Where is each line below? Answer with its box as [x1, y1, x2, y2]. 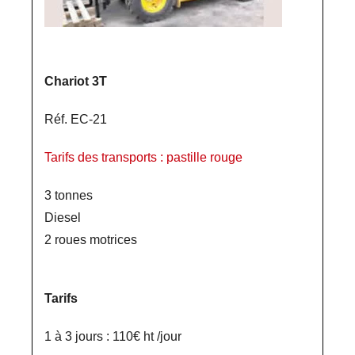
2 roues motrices [44, 233, 137, 246]
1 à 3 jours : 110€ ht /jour [44, 330, 181, 343]
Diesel [44, 211, 81, 224]
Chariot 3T [44, 74, 107, 88]
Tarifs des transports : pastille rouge [44, 151, 242, 164]
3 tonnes [44, 189, 93, 202]
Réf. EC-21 [44, 113, 107, 126]
